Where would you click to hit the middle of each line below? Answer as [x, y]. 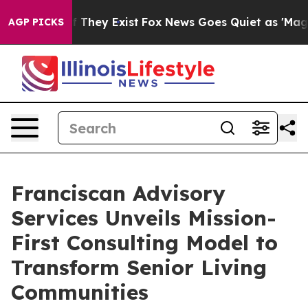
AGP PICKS [36, 22]
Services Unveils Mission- [144, 218]
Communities [80, 292]
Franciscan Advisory [118, 193]
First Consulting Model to [144, 243]
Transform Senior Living [139, 267]
